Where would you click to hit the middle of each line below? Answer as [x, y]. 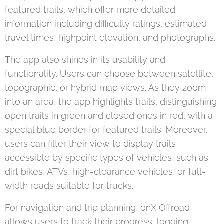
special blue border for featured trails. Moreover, [106, 129]
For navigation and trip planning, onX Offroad [97, 207]
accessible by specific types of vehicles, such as [107, 157]
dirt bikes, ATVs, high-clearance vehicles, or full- [105, 171]
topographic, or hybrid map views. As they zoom [105, 87]
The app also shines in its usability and [85, 59]
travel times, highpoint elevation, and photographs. [110, 37]
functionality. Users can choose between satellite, [109, 73]
